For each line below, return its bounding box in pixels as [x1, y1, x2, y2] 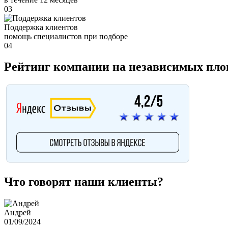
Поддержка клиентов [4, 22, 78, 32]
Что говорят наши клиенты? [4, 175, 163, 189]
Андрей [4, 208, 31, 217]
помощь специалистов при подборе [4, 32, 128, 41]
